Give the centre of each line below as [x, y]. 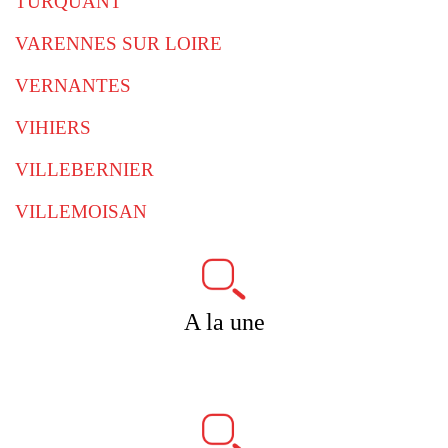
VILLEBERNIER [84, 169]
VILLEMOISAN [81, 211]
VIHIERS [53, 127]
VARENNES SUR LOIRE [118, 43]
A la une [224, 322]
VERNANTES [73, 85]
